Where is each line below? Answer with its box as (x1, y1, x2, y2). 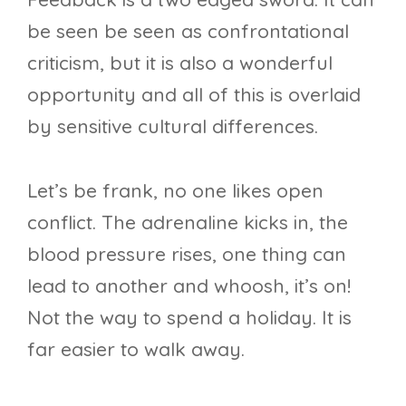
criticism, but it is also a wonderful (27, 51, 333, 75)
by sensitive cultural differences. (27, 114, 318, 139)
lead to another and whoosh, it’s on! (27, 273, 351, 297)
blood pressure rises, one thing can (27, 241, 346, 266)
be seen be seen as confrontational (27, 19, 349, 43)
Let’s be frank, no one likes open (27, 178, 324, 202)
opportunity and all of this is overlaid (27, 82, 361, 107)
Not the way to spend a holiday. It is (27, 304, 352, 329)
